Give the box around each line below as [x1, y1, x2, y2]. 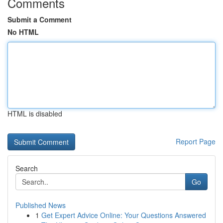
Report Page [176, 136, 216, 146]
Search [15, 163, 38, 173]
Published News [15, 200, 66, 210]
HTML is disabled [7, 109, 62, 118]
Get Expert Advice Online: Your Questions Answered [41, 210, 206, 220]
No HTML [7, 27, 39, 37]
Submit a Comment [7, 14, 72, 24]
